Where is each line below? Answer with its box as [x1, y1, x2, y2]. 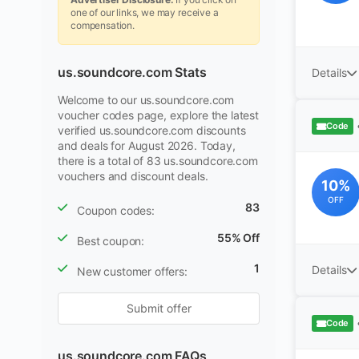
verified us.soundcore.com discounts [58, 123, 246, 137]
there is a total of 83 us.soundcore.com [58, 154, 258, 167]
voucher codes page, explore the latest [58, 108, 259, 122]
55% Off [217, 231, 260, 244]
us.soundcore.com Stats [58, 64, 207, 80]
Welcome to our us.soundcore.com [58, 93, 235, 107]
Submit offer [126, 301, 192, 315]
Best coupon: [77, 234, 145, 248]
